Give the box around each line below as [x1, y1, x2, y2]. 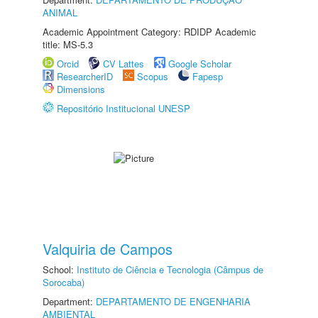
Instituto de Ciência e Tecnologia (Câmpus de [77, 263, 263, 276]
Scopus [137, 70, 168, 83]
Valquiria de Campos [43, 238, 172, 259]
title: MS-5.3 [43, 38, 93, 51]
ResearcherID [57, 70, 116, 83]
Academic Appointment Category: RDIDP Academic [43, 25, 256, 38]
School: [43, 263, 77, 276]
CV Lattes [103, 57, 144, 70]
